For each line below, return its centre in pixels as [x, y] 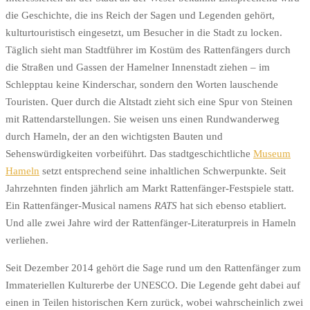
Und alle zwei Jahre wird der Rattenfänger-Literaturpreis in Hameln [151, 222]
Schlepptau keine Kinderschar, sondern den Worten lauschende [142, 84]
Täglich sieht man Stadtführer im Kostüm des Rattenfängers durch [148, 49]
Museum [272, 153]
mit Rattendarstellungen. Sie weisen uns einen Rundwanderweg [143, 119]
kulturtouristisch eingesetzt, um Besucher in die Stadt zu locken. [144, 32]
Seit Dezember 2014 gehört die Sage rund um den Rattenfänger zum [153, 267]
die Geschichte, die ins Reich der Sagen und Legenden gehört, [140, 15]
